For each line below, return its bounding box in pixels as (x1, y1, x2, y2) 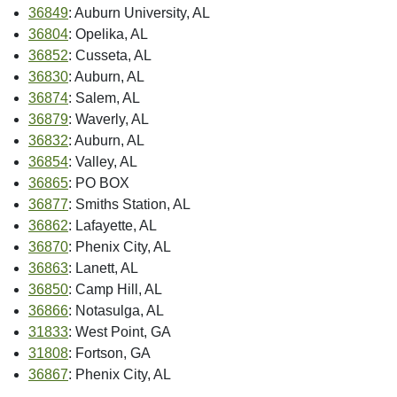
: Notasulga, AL (68, 302, 164, 318)
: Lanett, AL (68, 260, 138, 276)
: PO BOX (68, 175, 129, 191)
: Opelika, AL (68, 26, 148, 42)
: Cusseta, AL (68, 47, 152, 63)
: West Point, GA (68, 323, 171, 339)
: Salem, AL (68, 90, 140, 105)
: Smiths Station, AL (68, 196, 191, 212)
